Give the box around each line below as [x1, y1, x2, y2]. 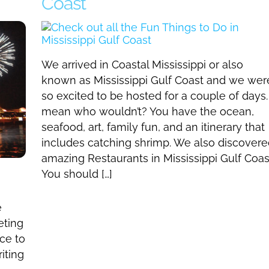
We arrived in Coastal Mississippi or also [41, 58, 243, 71]
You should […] [41, 167, 112, 180]
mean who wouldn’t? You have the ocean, [41, 104, 254, 118]
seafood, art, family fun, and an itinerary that [41, 120, 265, 133]
